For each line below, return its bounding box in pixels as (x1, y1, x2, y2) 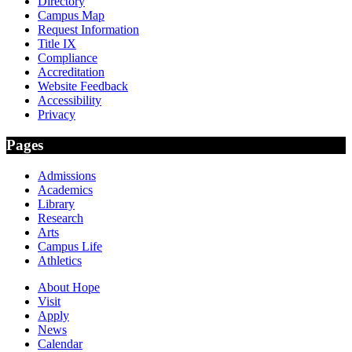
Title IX (38, 37, 76, 51)
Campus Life (38, 239, 102, 253)
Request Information (38, 23, 139, 37)
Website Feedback (38, 79, 128, 93)
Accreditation (38, 65, 104, 79)
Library (38, 196, 75, 211)
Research (38, 211, 83, 225)
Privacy (38, 108, 75, 122)
